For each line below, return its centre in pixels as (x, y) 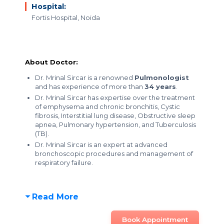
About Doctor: (51, 62)
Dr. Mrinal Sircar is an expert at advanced (101, 144)
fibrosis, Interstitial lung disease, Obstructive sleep (115, 115)
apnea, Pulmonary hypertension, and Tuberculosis (115, 124)
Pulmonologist (162, 77)
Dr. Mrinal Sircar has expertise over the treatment (115, 97)
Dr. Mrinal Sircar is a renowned (85, 77)
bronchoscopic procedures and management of (114, 153)
